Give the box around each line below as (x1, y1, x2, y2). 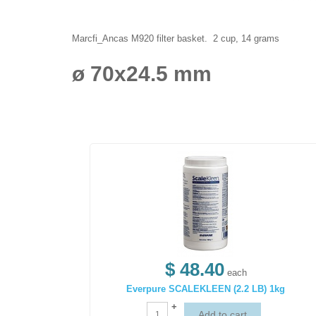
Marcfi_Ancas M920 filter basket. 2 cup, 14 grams (72, 33, 282, 44)
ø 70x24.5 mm (72, 62, 212, 86)
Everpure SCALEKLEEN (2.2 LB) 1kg (126, 284, 286, 295)
